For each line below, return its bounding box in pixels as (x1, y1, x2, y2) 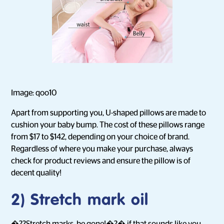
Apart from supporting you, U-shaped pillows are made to (11, 109, 206, 117)
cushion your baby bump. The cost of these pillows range (11, 121, 205, 129)
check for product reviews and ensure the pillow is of (11, 157, 191, 165)
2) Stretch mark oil (11, 192, 149, 208)
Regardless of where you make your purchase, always (11, 145, 193, 153)
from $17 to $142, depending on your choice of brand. (11, 133, 190, 141)
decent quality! (11, 169, 62, 177)
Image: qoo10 (11, 89, 57, 97)
